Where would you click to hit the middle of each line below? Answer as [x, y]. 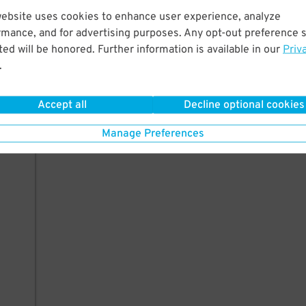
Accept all [62, 105]
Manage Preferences [153, 134]
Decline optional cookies [244, 105]
